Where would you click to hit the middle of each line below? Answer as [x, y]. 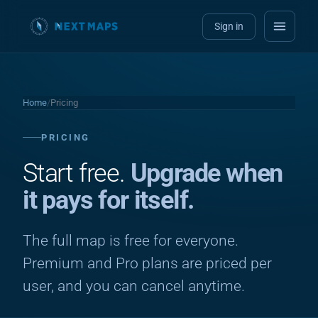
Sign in [229, 26]
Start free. [77, 173]
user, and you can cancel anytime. [134, 286]
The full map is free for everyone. [131, 241]
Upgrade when [207, 173]
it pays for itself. [109, 200]
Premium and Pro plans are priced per [147, 263]
